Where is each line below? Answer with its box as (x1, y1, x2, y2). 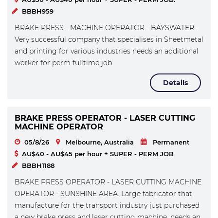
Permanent (153, 138, 190, 146)
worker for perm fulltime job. (15, 58, 113, 67)
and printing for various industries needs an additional (15, 47, 199, 55)
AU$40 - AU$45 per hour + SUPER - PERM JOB (22, 150, 174, 158)
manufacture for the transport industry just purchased (15, 201, 200, 210)
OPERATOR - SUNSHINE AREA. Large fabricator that (15, 189, 192, 198)
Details (163, 78, 188, 87)
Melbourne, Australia (66, 138, 134, 146)
